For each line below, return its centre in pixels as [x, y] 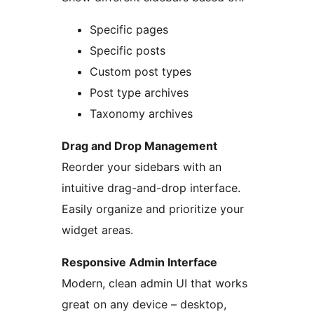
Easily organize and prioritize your [153, 209]
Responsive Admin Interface [139, 262]
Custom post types [141, 72]
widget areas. [97, 230]
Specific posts [128, 51]
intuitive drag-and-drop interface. [151, 188]
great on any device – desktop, [144, 305]
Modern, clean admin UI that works [155, 284]
